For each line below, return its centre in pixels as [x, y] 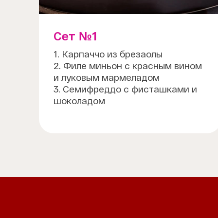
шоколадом [79, 101]
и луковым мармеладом [107, 77]
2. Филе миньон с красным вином [128, 66]
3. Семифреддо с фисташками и [125, 89]
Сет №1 [75, 36]
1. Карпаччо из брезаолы [108, 54]
